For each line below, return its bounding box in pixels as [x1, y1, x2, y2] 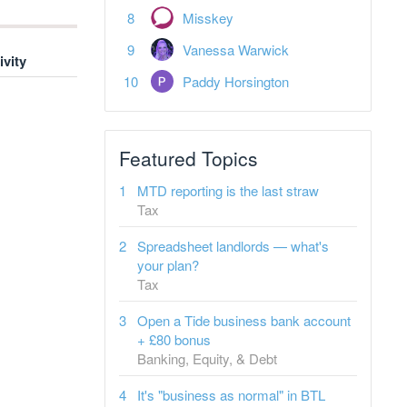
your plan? [137, 255, 199, 274]
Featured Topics [119, 144, 258, 172]
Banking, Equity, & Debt [137, 349, 277, 368]
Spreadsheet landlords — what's [137, 236, 329, 255]
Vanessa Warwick [183, 40, 289, 59]
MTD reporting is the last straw [137, 181, 319, 200]
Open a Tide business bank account [137, 311, 351, 330]
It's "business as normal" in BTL [137, 385, 325, 404]
